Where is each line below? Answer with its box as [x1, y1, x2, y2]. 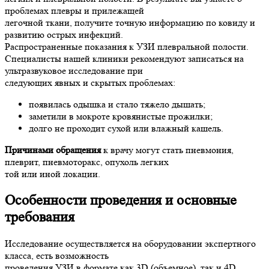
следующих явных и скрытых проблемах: [5, 77, 175, 88]
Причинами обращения [5, 144, 101, 156]
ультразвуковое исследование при [5, 65, 143, 76]
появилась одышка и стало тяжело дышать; [29, 98, 205, 110]
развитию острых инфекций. [5, 29, 123, 40]
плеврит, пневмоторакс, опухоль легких [5, 156, 169, 168]
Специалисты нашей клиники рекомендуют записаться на [5, 53, 244, 64]
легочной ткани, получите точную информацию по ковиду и [5, 17, 255, 28]
